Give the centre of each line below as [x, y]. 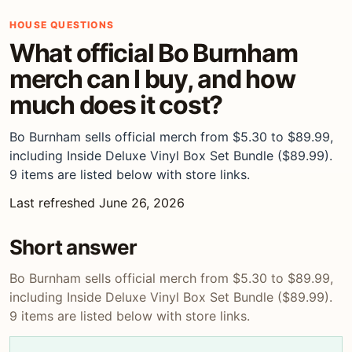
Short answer [73, 247]
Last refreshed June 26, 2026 [97, 203]
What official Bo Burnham [154, 53]
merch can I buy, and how [152, 79]
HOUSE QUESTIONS [62, 25]
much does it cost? [116, 105]
